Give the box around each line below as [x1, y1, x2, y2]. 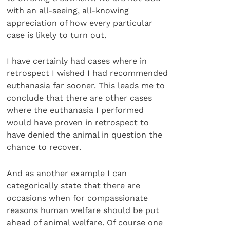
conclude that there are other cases [7, 93, 152, 103]
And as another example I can [7, 168, 127, 178]
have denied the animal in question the [7, 130, 163, 140]
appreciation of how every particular [7, 17, 153, 28]
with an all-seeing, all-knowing [7, 5, 129, 15]
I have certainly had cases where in [7, 56, 147, 66]
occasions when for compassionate [7, 193, 148, 203]
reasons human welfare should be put [7, 205, 160, 215]
